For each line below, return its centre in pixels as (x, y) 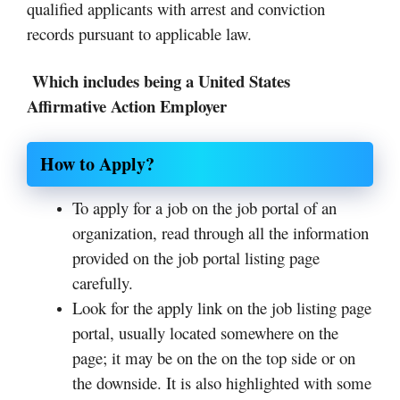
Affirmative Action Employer (127, 106)
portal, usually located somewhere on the (205, 332)
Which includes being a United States (158, 81)
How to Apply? (97, 163)
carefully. (103, 282)
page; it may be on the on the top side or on (214, 357)
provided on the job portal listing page (196, 257)
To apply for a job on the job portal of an (204, 207)
